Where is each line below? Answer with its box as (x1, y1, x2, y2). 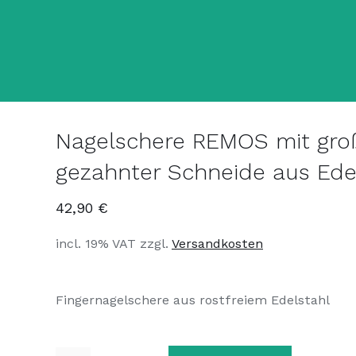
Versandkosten (172, 236, 263, 251)
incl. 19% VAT (56, 236, 136, 251)
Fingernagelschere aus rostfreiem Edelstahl (56, 292, 330, 308)
